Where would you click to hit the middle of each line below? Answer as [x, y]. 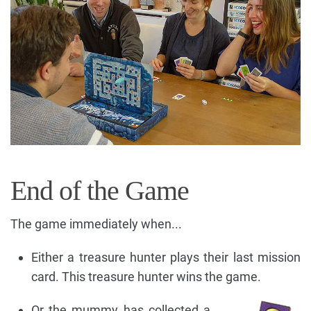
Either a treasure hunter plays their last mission [166, 258]
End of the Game [100, 191]
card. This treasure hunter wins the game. [146, 277]
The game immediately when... [96, 224]
